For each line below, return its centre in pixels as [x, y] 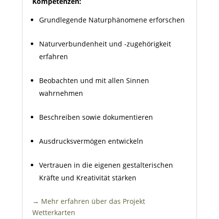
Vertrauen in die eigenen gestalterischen [106, 165]
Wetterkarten [54, 212]
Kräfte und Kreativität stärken [88, 178]
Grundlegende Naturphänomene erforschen [112, 20]
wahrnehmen [61, 93]
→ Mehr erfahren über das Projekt [88, 201]
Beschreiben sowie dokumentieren [96, 117]
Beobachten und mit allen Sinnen [94, 80]
